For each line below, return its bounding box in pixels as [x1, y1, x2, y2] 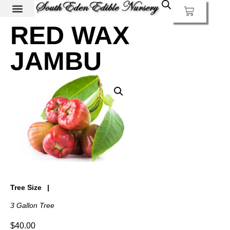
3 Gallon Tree [10, 201, 54, 209]
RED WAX [10, 21, 129, 50]
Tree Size [10, 183, 42, 191]
